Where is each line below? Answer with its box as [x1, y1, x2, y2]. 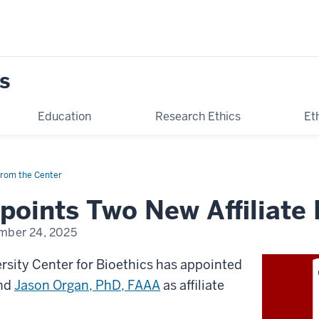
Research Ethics [155, 108, 241, 124]
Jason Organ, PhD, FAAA [14, 276, 160, 293]
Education [38, 108, 92, 124]
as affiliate [160, 276, 224, 293]
